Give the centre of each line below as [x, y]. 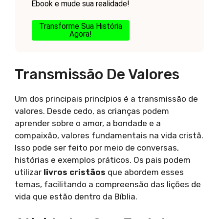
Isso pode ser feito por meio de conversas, [97, 147]
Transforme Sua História [80, 26]
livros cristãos [75, 172]
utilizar [29, 172]
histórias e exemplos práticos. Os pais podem [103, 160]
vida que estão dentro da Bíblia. [76, 196]
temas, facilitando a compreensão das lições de [108, 184]
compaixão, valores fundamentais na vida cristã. [109, 135]
